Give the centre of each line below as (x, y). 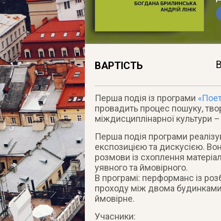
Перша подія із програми (146, 98)
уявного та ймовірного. (141, 167)
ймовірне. (114, 199)
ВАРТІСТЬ (119, 66)
